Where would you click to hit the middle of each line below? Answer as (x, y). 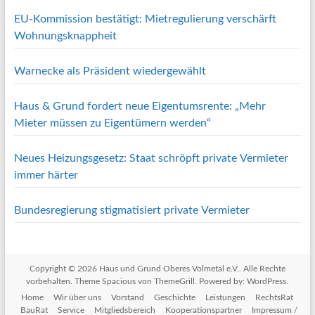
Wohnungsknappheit (65, 36)
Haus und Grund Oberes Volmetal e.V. (169, 269)
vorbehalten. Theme (64, 281)
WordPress (267, 281)
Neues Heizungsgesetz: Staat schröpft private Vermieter (151, 158)
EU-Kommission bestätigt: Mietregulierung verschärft (145, 19)
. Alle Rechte (262, 269)
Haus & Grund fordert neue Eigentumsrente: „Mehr (140, 106)
